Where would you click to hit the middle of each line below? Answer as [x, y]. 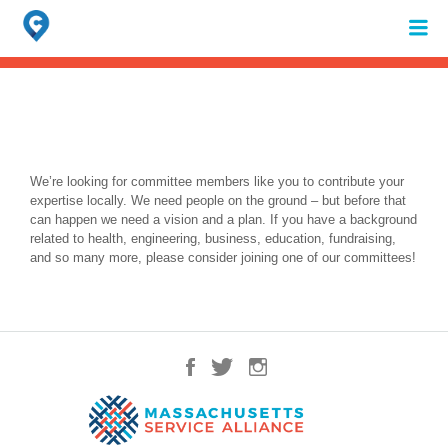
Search [34, 14]
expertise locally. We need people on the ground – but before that [218, 200]
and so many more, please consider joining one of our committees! [223, 257]
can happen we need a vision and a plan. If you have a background [223, 219]
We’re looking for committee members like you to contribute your [217, 181]
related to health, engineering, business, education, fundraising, [213, 238]
